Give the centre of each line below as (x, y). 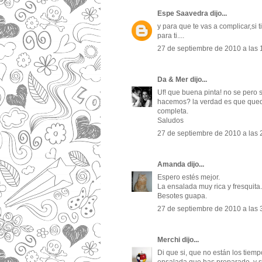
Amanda (171, 165)
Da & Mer (173, 80)
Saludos (170, 121)
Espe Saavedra (183, 14)
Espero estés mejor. (189, 177)
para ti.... (171, 36)
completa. (173, 111)
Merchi (169, 240)
